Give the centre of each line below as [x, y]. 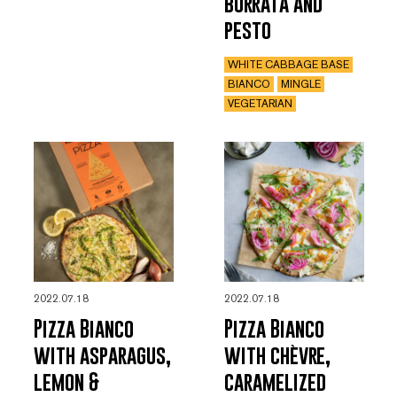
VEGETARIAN [260, 104]
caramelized [275, 382]
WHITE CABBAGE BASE [288, 65]
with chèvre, [277, 355]
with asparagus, [102, 355]
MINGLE [300, 85]
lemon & [66, 382]
